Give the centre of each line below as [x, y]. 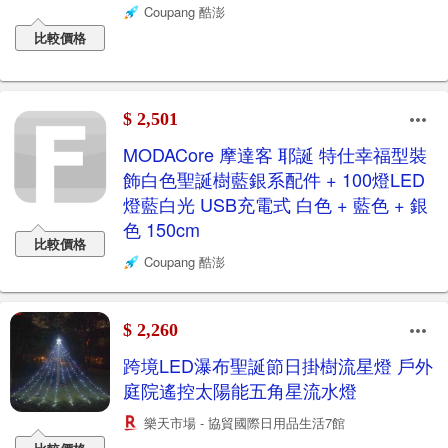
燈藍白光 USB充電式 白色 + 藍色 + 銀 [275, 204]
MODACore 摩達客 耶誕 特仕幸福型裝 [275, 154]
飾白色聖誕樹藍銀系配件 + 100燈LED [274, 179]
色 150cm [161, 229]
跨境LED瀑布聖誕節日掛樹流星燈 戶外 [278, 365]
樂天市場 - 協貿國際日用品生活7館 [244, 422]
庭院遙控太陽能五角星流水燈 [240, 390]
